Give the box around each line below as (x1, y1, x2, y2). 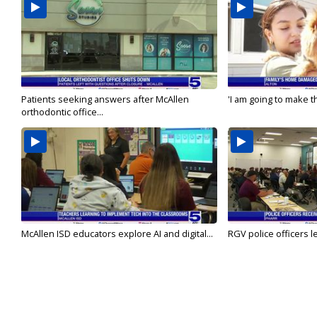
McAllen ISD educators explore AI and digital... (21, 227, 213, 241)
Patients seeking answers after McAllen (21, 93, 189, 106)
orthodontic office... (21, 105, 103, 119)
